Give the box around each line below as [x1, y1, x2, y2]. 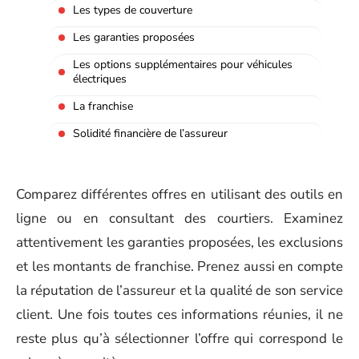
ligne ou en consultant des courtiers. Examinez [16, 209, 343, 228]
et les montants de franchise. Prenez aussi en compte [16, 257, 343, 276]
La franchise [73, 98, 133, 114]
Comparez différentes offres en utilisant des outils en [16, 185, 343, 204]
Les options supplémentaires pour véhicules [73, 56, 292, 72]
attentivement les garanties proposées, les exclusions [16, 233, 343, 252]
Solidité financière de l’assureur [73, 125, 228, 141]
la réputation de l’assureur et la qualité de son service [16, 281, 343, 300]
